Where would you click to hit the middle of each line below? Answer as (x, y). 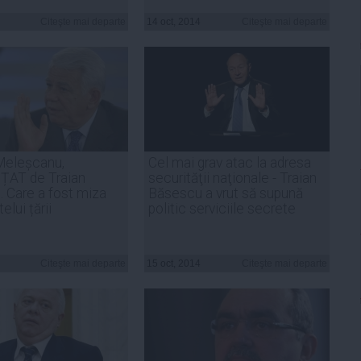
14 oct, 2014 (174, 21)
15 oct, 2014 (174, 263)
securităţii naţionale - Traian (232, 178)
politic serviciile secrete (222, 208)
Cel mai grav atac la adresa (230, 162)
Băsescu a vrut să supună (226, 193)
